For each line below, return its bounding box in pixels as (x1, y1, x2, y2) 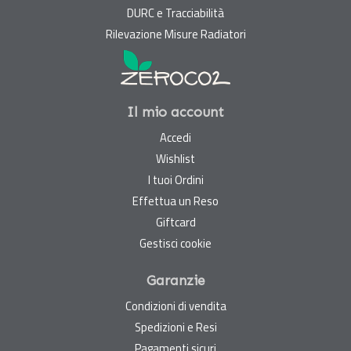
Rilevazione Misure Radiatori (105, 25, 246, 43)
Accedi (160, 128, 191, 147)
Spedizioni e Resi (134, 318, 217, 337)
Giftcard (155, 213, 196, 232)
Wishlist (156, 150, 195, 168)
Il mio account (127, 103, 224, 121)
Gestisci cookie (139, 234, 212, 253)
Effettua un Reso (132, 192, 219, 211)
